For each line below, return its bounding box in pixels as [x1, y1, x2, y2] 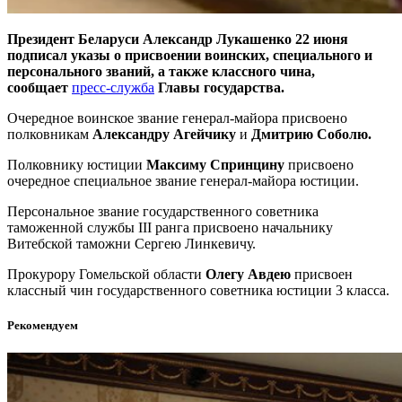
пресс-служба [72, 79, 154, 95]
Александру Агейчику [92, 126, 236, 142]
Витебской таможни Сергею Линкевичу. [7, 235, 256, 251]
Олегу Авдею [205, 266, 294, 282]
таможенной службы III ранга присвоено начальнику [7, 219, 333, 235]
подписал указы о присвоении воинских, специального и [7, 47, 372, 63]
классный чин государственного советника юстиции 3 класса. [7, 282, 389, 298]
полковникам [7, 126, 92, 142]
